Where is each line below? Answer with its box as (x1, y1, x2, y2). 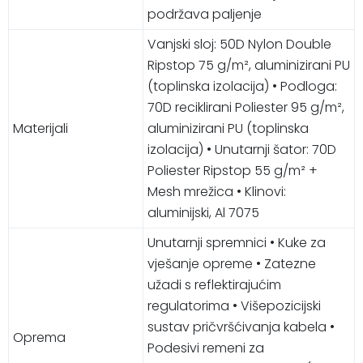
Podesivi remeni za (147, 338, 264, 357)
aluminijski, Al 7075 (147, 203, 259, 222)
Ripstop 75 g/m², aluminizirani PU (147, 55, 350, 75)
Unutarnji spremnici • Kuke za (147, 233, 326, 252)
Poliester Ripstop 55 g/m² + (147, 160, 318, 180)
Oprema (13, 327, 66, 347)
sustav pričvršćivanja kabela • (147, 317, 335, 336)
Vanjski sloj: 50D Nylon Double (147, 34, 331, 53)
